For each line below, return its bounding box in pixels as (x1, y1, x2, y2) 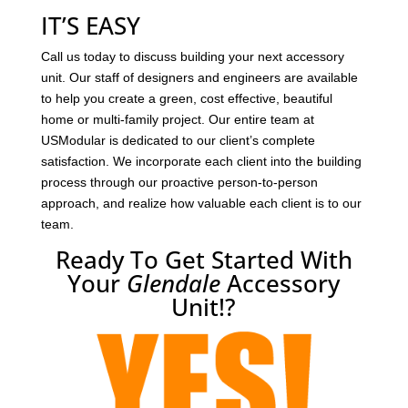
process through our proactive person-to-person (40, 175, 318, 190)
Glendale (127, 267, 228, 301)
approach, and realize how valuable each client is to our (40, 196, 362, 211)
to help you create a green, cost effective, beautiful (40, 91, 332, 107)
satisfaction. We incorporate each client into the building (40, 154, 362, 169)
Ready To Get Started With (55, 243, 352, 277)
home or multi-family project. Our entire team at (40, 112, 314, 127)
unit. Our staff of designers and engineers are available (40, 70, 358, 86)
